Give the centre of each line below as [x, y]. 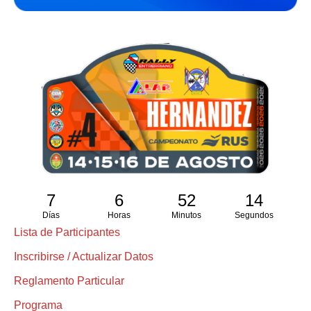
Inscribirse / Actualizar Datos [84, 256]
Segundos [254, 215]
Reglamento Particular [69, 280]
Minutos [187, 215]
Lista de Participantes [67, 232]
